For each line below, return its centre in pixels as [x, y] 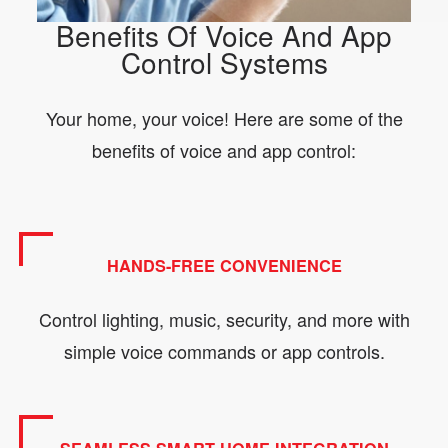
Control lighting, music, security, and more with [224, 319]
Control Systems [224, 62]
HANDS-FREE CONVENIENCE [224, 265]
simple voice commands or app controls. [224, 351]
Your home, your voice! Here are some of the [224, 117]
